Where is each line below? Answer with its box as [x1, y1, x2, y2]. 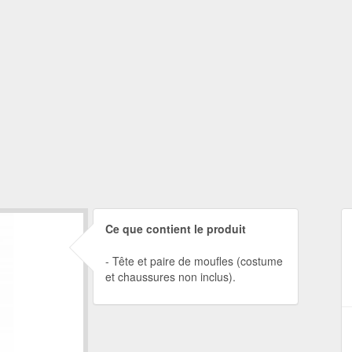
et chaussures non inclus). [104, 269, 236, 284]
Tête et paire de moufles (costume [112, 253, 283, 269]
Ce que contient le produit [104, 221, 246, 236]
